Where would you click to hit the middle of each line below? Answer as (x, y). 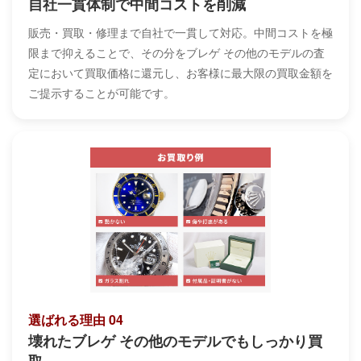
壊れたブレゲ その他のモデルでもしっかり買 (175, 341)
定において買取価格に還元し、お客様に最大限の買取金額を (180, 73)
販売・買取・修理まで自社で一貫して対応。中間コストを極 (180, 33)
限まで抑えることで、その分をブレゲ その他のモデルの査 (176, 53)
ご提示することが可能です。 (102, 93)
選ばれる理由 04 (76, 320)
